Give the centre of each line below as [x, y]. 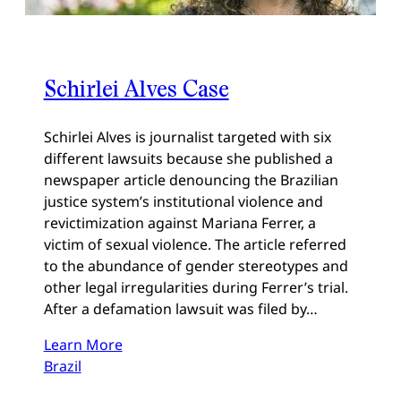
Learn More [83, 345]
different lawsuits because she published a [188, 159]
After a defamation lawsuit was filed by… [180, 309]
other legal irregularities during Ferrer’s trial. [196, 288]
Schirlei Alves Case [136, 89]
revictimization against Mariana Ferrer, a [179, 223]
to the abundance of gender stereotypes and [196, 266]
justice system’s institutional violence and [183, 202]
